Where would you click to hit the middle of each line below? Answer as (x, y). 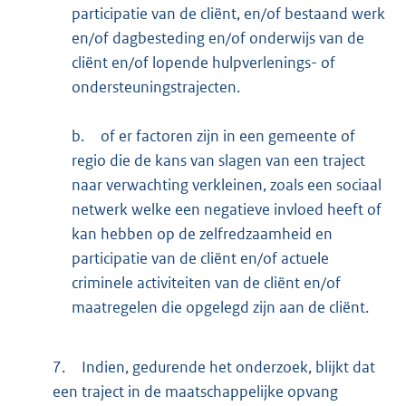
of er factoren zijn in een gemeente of (228, 136)
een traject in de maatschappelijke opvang (195, 391)
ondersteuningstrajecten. (156, 87)
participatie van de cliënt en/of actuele (201, 259)
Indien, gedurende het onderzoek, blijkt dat (228, 367)
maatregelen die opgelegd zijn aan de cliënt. (221, 308)
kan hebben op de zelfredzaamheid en (203, 234)
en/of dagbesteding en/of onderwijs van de (218, 39)
